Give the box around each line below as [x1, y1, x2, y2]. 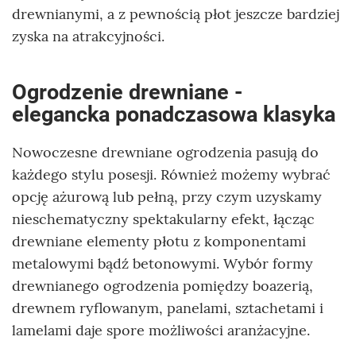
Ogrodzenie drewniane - [12, 79, 242, 106]
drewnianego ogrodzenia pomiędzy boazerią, [12, 277, 313, 296]
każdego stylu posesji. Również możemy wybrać [12, 165, 331, 184]
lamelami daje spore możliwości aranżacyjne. [12, 321, 310, 340]
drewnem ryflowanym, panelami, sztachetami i [12, 299, 323, 318]
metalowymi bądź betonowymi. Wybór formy [12, 254, 313, 273]
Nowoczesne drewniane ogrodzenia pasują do [12, 143, 319, 162]
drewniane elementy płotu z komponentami [12, 232, 306, 251]
